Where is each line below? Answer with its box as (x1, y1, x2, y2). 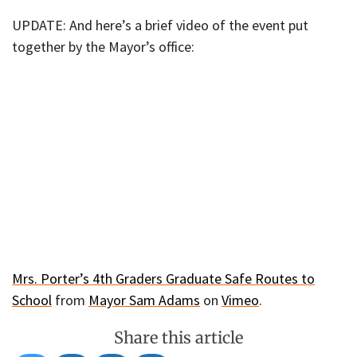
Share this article (114, 327, 243, 347)
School (12, 291, 52, 310)
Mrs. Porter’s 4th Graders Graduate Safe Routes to (12, 269, 315, 288)
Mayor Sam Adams (88, 291, 200, 310)
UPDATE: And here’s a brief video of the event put (12, 15, 308, 34)
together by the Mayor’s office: (12, 37, 194, 56)
